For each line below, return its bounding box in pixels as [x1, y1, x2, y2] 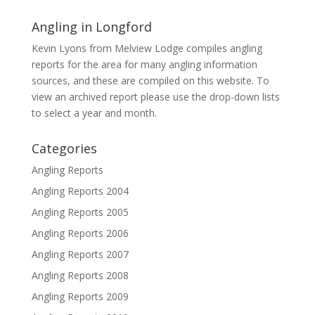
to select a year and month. [31, 105, 157, 120]
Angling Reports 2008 [31, 268, 129, 282]
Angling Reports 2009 [31, 289, 129, 303]
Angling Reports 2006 [31, 226, 129, 240]
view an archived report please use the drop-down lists [31, 89, 280, 103]
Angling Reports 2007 [31, 247, 129, 261]
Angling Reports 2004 [31, 184, 129, 198]
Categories [31, 139, 97, 157]
